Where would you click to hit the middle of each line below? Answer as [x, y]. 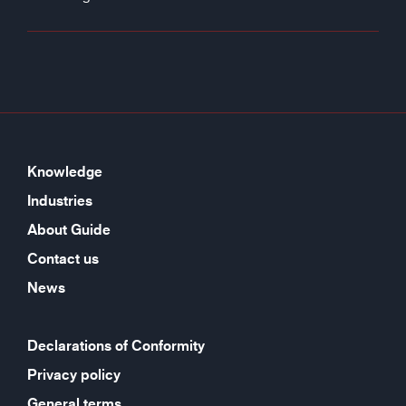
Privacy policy [74, 375]
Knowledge [65, 172]
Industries [60, 201]
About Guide [69, 230]
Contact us [63, 259]
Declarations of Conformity [116, 346]
